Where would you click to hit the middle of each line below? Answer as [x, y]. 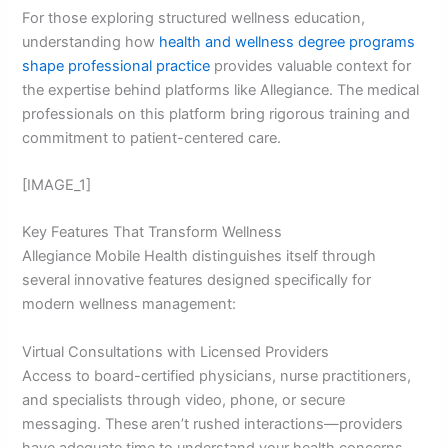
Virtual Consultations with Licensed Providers [176, 351]
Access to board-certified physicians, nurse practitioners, [217, 375]
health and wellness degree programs [287, 41]
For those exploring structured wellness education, [194, 17]
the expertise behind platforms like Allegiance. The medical [221, 89]
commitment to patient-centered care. [152, 137]
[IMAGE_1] [57, 184]
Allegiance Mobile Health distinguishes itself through [199, 256]
